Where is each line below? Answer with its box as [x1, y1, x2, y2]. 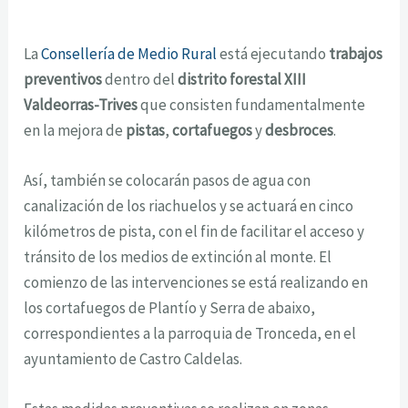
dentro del [102, 68, 178, 89]
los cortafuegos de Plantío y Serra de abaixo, [24, 297, 316, 318]
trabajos [329, 43, 383, 64]
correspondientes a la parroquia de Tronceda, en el [24, 322, 357, 343]
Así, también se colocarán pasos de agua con [24, 169, 311, 190]
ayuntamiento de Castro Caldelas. [24, 348, 243, 369]
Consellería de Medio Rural [41, 43, 218, 64]
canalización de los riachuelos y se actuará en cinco [24, 195, 354, 216]
